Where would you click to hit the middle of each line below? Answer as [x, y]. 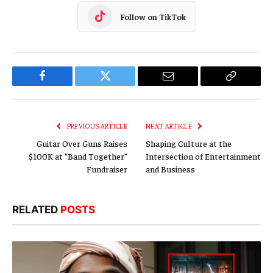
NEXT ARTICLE [170, 126]
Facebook [63, 85]
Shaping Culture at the [189, 144]
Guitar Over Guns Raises [82, 144]
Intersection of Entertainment [203, 156]
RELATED [36, 210]
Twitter [120, 85]
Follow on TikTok [153, 16]
